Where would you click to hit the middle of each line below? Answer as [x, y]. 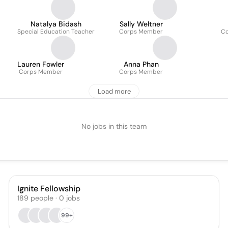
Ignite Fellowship [49, 189]
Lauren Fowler [41, 64]
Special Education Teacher [56, 32]
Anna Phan [141, 64]
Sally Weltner [141, 24]
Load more [114, 91]
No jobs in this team [114, 126]
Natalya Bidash [56, 24]
